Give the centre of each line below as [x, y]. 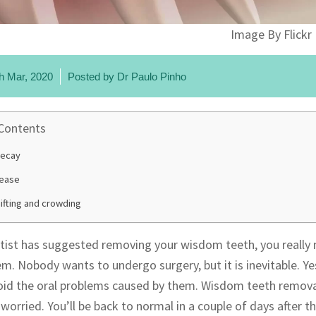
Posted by [92, 77]
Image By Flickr [271, 35]
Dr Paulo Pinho [152, 77]
